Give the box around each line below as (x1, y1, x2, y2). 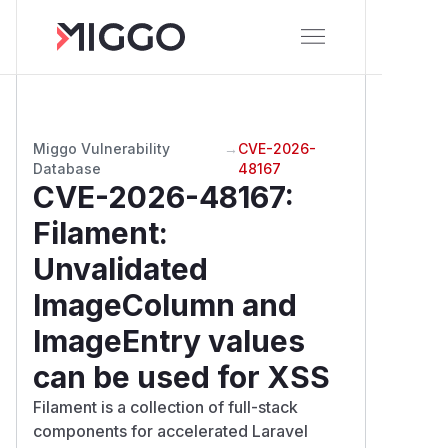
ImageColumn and (33, 286, 297, 323)
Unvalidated (33, 250, 208, 287)
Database (33, 159, 101, 177)
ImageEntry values (33, 322, 305, 359)
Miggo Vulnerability (33, 139, 170, 157)
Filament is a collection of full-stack (33, 396, 298, 417)
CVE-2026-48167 (33, 178, 285, 215)
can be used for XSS (33, 358, 330, 395)
